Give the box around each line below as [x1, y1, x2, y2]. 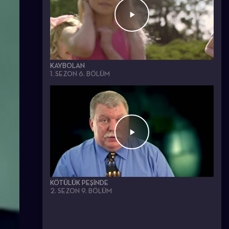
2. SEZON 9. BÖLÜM [50, 187, 112, 195]
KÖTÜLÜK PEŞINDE [50, 178, 108, 187]
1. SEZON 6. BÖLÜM [50, 69, 110, 78]
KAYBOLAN [50, 61, 85, 70]
